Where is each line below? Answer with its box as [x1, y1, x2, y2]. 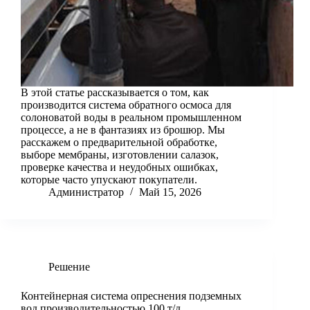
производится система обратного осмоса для [21, 99, 231, 111]
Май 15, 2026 [139, 186, 201, 199]
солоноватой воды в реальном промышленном [21, 111, 241, 124]
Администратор [48, 186, 124, 199]
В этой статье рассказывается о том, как [21, 86, 209, 99]
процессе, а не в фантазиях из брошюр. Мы [21, 124, 225, 136]
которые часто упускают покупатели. [21, 174, 197, 186]
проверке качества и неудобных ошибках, [21, 161, 218, 174]
